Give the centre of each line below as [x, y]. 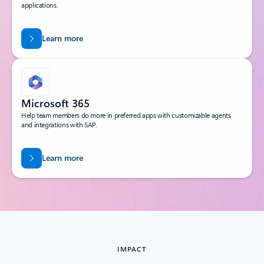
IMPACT [132, 249]
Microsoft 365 [55, 103]
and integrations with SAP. [60, 125]
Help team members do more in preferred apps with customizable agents [126, 115]
